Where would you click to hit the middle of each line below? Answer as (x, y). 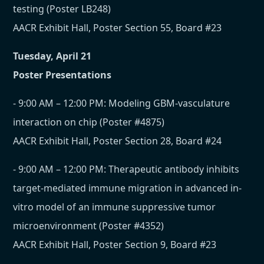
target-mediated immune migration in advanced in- (128, 188)
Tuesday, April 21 (52, 56)
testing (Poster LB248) (62, 9)
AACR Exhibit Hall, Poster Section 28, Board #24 (118, 141)
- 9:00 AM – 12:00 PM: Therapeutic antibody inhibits (126, 169)
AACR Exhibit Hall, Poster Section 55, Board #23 (118, 28)
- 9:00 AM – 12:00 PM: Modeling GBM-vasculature (122, 103)
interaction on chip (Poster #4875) (89, 122)
